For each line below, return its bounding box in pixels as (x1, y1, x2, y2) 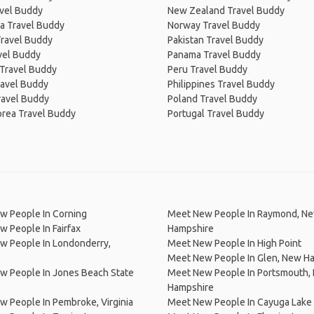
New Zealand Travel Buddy (168, 5, 285, 16)
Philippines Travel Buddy (168, 78, 275, 90)
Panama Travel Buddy (168, 49, 261, 60)
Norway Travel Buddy (168, 20, 260, 31)
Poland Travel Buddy (168, 93, 257, 104)
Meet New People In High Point (168, 238, 301, 249)
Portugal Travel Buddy (168, 108, 264, 119)
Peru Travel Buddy (168, 64, 247, 75)
